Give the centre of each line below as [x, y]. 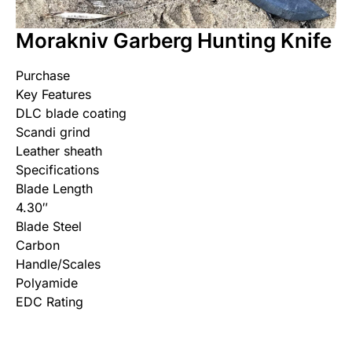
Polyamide [47, 283]
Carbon [38, 246]
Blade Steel [49, 227]
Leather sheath [59, 151]
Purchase [43, 76]
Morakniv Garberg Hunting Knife [174, 41]
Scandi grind [53, 132]
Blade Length [54, 189]
